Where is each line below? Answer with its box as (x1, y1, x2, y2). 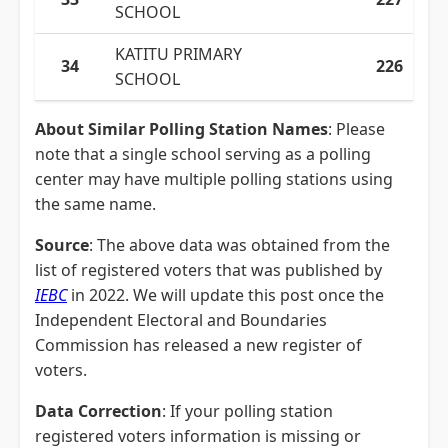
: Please (328, 118, 385, 140)
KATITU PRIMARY (115, 43, 242, 65)
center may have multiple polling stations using (35, 168, 393, 190)
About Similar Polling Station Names (35, 118, 328, 140)
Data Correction (35, 400, 162, 422)
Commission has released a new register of (35, 334, 362, 356)
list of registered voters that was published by (35, 259, 382, 281)
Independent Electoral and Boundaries (35, 309, 327, 331)
